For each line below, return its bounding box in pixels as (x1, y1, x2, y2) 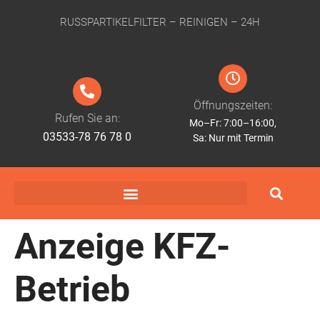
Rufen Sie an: (54, 111, 120, 126)
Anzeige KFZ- (14, 226, 230, 268)
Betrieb (14, 269, 130, 311)
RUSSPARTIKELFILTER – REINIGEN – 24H (60, 16, 252, 29)
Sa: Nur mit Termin (192, 132, 274, 144)
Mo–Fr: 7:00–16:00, (189, 117, 276, 129)
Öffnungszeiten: (194, 99, 272, 113)
